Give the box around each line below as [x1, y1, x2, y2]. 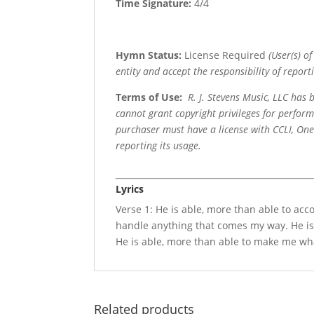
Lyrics [116, 182, 144, 196]
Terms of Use [116, 90, 180, 104]
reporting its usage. [116, 139, 202, 153]
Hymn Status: [116, 48, 182, 62]
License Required [182, 48, 269, 62]
